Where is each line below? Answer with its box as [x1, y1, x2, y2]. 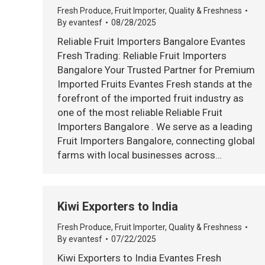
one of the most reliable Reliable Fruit [57, 106, 222, 118]
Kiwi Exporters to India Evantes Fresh [57, 252, 221, 264]
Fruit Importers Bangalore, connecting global [57, 135, 255, 147]
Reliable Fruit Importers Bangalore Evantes [57, 35, 245, 47]
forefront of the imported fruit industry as [57, 92, 244, 104]
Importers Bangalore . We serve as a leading [57, 121, 253, 132]
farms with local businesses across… [57, 149, 222, 161]
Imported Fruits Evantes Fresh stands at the [57, 78, 252, 90]
